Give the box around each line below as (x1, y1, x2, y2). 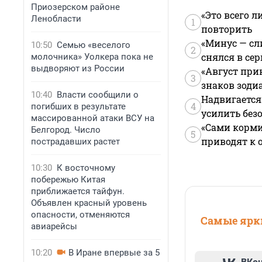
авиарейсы (31, 221, 77, 232)
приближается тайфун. (31, 186, 125, 196)
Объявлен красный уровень (31, 198, 147, 208)
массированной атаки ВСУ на (31, 113, 154, 123)
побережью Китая (31, 174, 105, 185)
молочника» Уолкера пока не (31, 51, 153, 62)
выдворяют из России (31, 63, 125, 74)
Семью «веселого (57, 40, 130, 50)
